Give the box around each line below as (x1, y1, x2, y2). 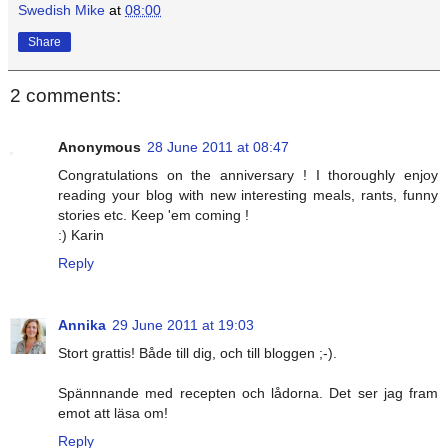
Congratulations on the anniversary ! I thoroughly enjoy (58, 167, 438, 184)
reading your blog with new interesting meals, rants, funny (58, 187, 438, 204)
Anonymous (58, 139, 141, 156)
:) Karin (58, 227, 104, 244)
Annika (58, 317, 106, 334)
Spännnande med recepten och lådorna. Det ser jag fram (58, 385, 438, 402)
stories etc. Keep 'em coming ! (58, 207, 249, 224)
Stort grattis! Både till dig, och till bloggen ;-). (58, 345, 337, 362)
